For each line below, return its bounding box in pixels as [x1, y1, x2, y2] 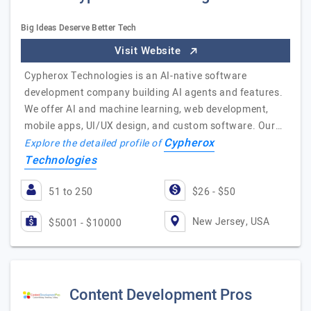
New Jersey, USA [192, 214, 269, 229]
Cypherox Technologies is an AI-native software [24, 69, 247, 83]
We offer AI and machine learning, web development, [24, 102, 269, 117]
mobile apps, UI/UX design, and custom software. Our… [24, 119, 283, 133]
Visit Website [114, 43, 184, 58]
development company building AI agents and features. [24, 85, 283, 100]
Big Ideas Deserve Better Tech [21, 22, 137, 34]
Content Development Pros [69, 284, 252, 306]
